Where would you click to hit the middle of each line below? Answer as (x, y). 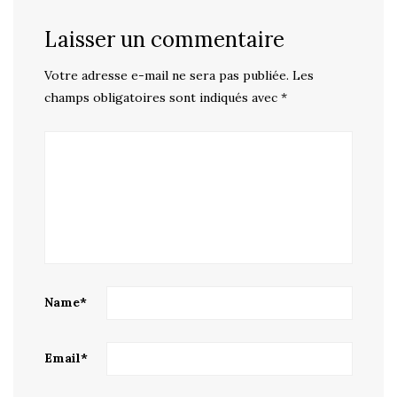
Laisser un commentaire (164, 40)
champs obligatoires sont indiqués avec (163, 98)
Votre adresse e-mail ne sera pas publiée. (167, 76)
